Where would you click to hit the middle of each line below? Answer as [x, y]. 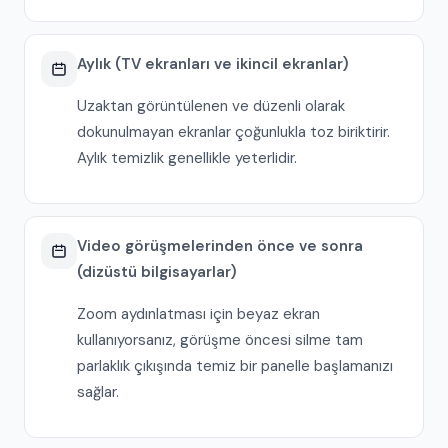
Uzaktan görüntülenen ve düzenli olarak [211, 106]
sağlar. [98, 392]
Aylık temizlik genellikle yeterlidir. [187, 158]
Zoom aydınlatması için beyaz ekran [198, 314]
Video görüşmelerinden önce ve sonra [220, 246]
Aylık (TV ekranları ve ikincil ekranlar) [213, 64]
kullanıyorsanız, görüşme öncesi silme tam [220, 340]
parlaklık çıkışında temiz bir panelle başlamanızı [235, 366]
